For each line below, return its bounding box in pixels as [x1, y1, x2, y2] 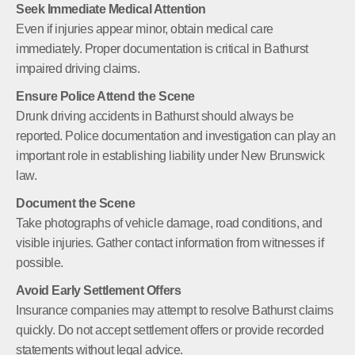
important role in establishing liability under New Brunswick [16, 148, 325, 162]
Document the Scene [16, 196, 136, 210]
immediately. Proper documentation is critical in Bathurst [16, 41, 308, 55]
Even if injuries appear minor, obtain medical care [16, 21, 273, 36]
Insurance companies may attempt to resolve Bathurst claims [16, 303, 334, 317]
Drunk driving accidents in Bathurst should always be [16, 109, 294, 123]
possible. [16, 255, 63, 269]
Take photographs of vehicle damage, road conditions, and [16, 216, 323, 230]
